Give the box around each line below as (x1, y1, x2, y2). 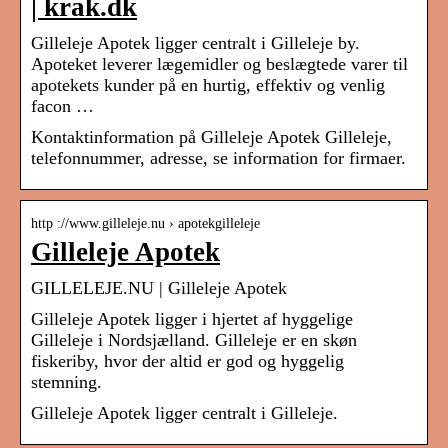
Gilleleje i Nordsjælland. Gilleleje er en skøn (31, 330, 357, 351)
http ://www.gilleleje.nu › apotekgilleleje (31, 216, 260, 232)
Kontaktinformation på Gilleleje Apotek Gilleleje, (31, 127, 392, 148)
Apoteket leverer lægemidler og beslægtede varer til (31, 54, 408, 75)
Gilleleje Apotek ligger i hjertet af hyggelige (31, 309, 353, 330)
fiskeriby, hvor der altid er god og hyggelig (31, 351, 344, 372)
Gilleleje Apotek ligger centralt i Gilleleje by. (31, 33, 360, 54)
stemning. (31, 372, 102, 393)
